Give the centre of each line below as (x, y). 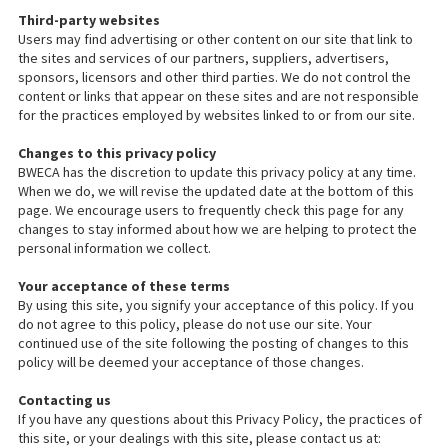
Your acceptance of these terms (124, 286)
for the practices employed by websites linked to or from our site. (216, 115)
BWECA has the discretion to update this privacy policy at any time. (217, 172)
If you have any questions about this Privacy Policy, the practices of (220, 419)
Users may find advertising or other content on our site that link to (215, 39)
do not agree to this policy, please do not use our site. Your (195, 324)
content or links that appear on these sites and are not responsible (218, 96)
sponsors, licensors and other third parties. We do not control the (214, 77)
